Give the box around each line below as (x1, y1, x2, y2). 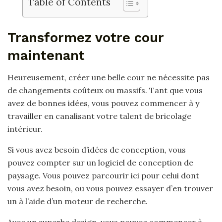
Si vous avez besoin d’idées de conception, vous (7, 145, 186, 155)
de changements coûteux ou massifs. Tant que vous (7, 85, 203, 96)
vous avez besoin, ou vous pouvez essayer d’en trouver (7, 183, 213, 194)
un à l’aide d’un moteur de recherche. (7, 196, 148, 207)
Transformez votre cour (7, 29, 164, 46)
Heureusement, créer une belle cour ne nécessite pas (7, 72, 210, 83)
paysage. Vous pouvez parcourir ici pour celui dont (7, 170, 199, 181)
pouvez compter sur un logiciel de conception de (7, 158, 193, 168)
